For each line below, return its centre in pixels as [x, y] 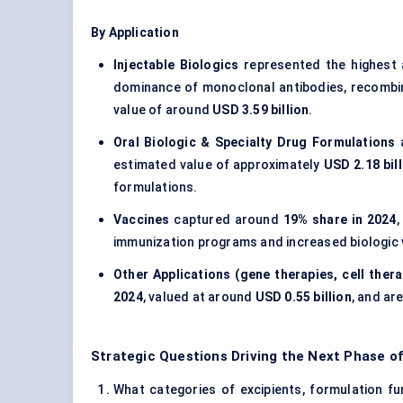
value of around [163, 110]
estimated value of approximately [219, 165]
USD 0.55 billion [303, 297]
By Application [135, 33]
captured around [226, 220]
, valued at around [199, 297]
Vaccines [142, 220]
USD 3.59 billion [261, 110]
